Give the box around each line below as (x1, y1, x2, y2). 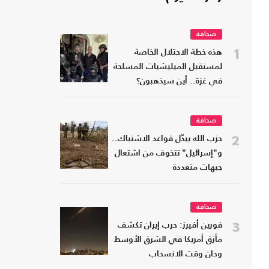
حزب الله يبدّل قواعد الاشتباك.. (112, 135, 222, 144)
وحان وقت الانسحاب (149, 250, 222, 259)
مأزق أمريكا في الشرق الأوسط (114, 236, 222, 244)
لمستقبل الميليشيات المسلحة (113, 63, 222, 71)
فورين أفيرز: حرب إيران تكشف (118, 222, 222, 230)
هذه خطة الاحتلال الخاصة (134, 49, 222, 57)
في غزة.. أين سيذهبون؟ (136, 77, 222, 86)
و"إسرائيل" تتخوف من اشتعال (115, 150, 222, 158)
